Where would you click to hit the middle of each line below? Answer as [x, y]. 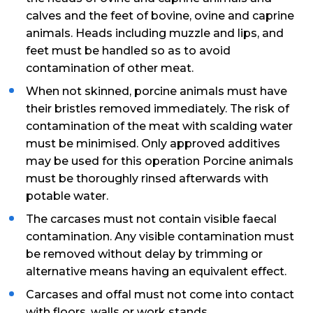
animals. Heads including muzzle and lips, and [155, 34]
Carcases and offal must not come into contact [160, 295]
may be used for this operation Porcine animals [160, 161]
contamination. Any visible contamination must [160, 237]
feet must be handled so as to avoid [129, 51]
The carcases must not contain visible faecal [152, 219]
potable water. [67, 196]
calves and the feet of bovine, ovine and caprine [160, 16]
